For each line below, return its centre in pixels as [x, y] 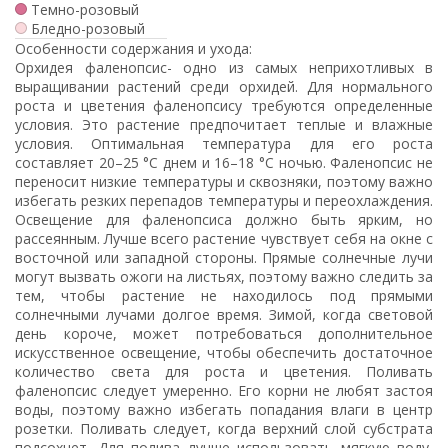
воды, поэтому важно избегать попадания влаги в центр [224, 409]
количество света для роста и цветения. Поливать [224, 371]
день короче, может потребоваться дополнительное [224, 333]
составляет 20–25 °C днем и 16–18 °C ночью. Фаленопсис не [224, 162]
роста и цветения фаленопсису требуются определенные [224, 105]
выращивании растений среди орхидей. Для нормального [224, 86]
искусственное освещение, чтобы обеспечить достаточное [224, 352]
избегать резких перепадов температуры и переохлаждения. [224, 200]
